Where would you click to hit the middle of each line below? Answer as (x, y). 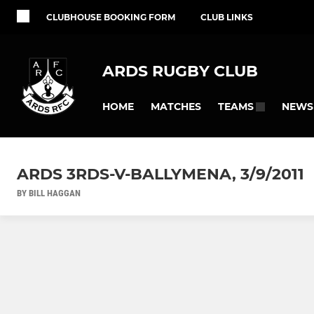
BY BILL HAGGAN (49, 193)
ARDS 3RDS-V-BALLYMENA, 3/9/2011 (161, 175)
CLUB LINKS (227, 17)
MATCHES (176, 106)
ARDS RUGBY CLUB (180, 71)
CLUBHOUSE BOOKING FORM (111, 17)
